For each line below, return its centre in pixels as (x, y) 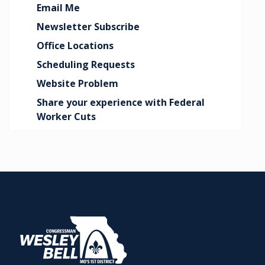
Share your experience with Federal (121, 102)
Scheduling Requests (86, 64)
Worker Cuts (67, 117)
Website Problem (78, 83)
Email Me (59, 8)
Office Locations (75, 46)
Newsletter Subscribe (88, 27)
